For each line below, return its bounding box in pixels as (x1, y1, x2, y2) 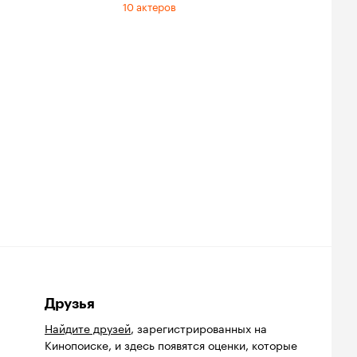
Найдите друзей (45, 318, 131, 336)
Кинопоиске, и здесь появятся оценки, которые (45, 335, 297, 353)
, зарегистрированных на (131, 318, 267, 336)
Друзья (45, 294, 95, 312)
